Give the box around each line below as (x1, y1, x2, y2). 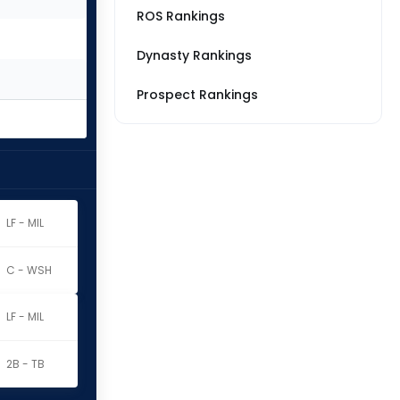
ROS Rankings (137, 7, 225, 25)
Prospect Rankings (137, 86, 258, 104)
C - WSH (5, 262, 52, 278)
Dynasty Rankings (137, 46, 252, 64)
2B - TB (5, 356, 45, 371)
